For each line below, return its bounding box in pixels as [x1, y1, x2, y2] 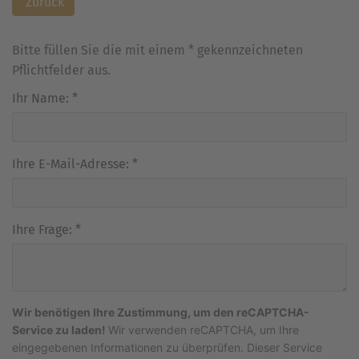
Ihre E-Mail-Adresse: [12, 156, 132, 172]
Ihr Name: [12, 91, 72, 107]
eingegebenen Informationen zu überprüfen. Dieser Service [12, 341, 322, 355]
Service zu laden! [12, 323, 108, 337]
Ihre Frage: [12, 222, 75, 238]
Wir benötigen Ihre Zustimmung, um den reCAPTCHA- [12, 305, 309, 320]
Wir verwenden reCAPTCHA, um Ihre [108, 323, 299, 337]
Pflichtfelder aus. [12, 63, 111, 79]
